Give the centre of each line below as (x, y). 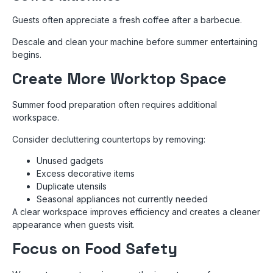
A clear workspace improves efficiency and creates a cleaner (136, 211)
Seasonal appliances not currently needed (122, 199)
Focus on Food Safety (95, 249)
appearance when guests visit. (73, 224)
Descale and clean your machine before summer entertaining (135, 41)
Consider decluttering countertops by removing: (109, 139)
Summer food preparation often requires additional (115, 105)
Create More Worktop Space (119, 79)
